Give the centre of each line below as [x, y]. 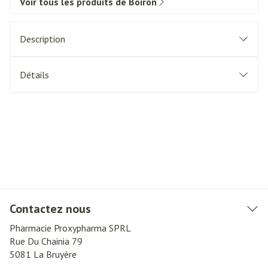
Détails [34, 75]
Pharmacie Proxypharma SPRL [70, 228]
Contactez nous [50, 209]
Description [42, 39]
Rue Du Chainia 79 [46, 241]
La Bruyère [55, 254]
